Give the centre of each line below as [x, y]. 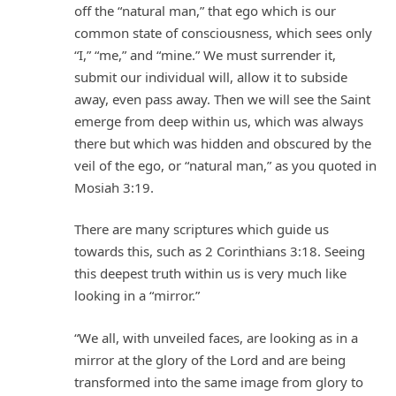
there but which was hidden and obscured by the [223, 143]
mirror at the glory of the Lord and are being [210, 359]
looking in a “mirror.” [137, 296]
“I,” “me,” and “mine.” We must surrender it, [205, 54]
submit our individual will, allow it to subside [211, 76]
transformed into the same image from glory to [219, 381]
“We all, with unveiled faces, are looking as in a [216, 337]
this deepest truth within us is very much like [210, 274]
